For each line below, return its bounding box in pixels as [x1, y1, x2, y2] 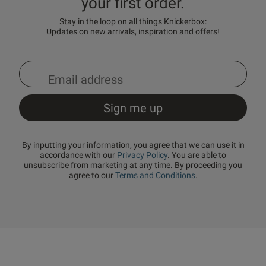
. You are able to [167, 150, 226, 160]
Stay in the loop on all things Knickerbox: [59, 17, 207, 27]
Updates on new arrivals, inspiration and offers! [46, 27, 220, 37]
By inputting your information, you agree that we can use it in [21, 140, 245, 150]
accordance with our [40, 150, 117, 160]
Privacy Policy [117, 150, 167, 160]
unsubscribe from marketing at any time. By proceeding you [24, 160, 242, 170]
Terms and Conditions [115, 170, 195, 180]
